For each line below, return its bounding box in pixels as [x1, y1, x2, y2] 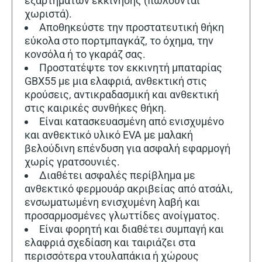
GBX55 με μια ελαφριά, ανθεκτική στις [25, 74, 207, 87]
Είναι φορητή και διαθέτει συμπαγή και [39, 222, 224, 235]
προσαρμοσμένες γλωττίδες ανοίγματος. [25, 209, 220, 222]
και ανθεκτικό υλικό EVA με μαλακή [25, 128, 193, 141]
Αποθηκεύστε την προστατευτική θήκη [39, 20, 224, 33]
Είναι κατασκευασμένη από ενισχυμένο [39, 115, 224, 127]
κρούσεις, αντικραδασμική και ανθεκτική [25, 88, 219, 101]
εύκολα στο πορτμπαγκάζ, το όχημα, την [25, 34, 213, 47]
